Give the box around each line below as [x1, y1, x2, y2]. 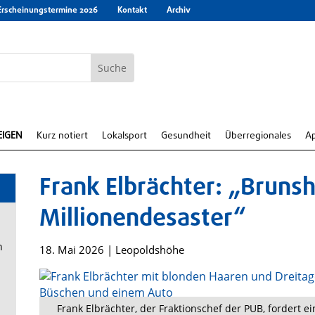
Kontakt [117, 4, 147, 17]
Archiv [167, 4, 191, 17]
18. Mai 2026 [39, 243, 104, 257]
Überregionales [225, 129, 291, 143]
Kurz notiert [37, 129, 88, 143]
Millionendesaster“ [39, 201, 246, 238]
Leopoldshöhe [115, 243, 184, 257]
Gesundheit [161, 129, 211, 143]
